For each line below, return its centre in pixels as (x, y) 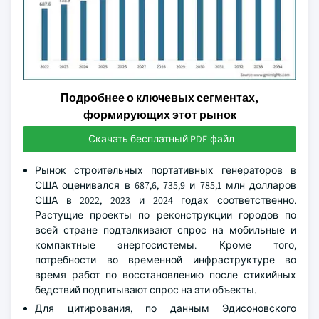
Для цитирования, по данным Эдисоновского (166, 308)
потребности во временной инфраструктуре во (166, 260)
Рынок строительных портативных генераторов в (166, 170)
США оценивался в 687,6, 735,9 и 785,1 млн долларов (166, 185)
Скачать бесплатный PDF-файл (161, 139)
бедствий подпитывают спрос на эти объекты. (146, 290)
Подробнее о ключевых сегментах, (159, 98)
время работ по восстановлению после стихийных (166, 275)
